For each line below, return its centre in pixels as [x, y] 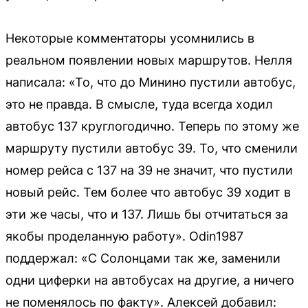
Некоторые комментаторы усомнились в [130, 38]
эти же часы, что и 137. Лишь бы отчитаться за [147, 214]
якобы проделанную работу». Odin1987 [124, 236]
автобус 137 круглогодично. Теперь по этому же [152, 126]
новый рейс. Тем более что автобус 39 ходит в [148, 192]
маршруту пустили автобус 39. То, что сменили [152, 148]
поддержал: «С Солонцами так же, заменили [143, 258]
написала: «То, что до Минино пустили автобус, [151, 82]
